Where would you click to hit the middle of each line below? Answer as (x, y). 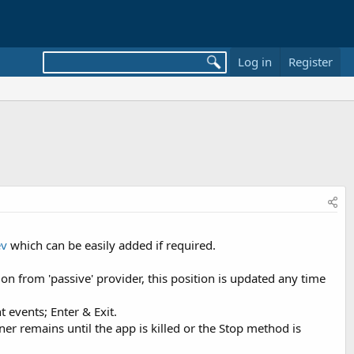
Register (310, 62)
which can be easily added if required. (111, 245)
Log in (254, 62)
